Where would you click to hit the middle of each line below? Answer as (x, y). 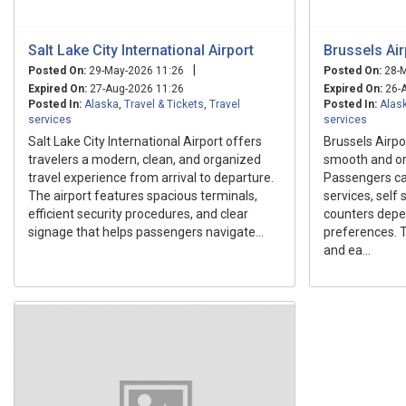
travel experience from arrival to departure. (151, 177)
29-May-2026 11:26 (135, 70)
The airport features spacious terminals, (143, 195)
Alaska (101, 104)
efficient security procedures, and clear (138, 213)
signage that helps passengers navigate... (146, 232)
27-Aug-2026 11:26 (135, 88)
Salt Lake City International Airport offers (145, 141)
